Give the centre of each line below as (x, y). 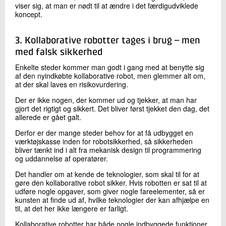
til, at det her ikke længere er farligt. (72, 208)
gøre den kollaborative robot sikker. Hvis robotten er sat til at (111, 182)
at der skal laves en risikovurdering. (72, 84)
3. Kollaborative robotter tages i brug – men (108, 40)
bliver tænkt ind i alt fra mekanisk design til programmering (108, 150)
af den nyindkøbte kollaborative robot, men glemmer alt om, (110, 75)
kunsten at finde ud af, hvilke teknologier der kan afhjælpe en (112, 200)
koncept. (29, 14)
